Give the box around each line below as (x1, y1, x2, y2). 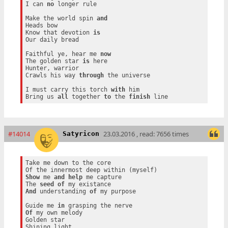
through (78, 71, 104, 79)
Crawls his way (25, 71, 79, 79)
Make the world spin (25, 14, 97, 22)
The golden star (25, 57, 82, 65)
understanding (36, 188, 90, 195)
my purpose (96, 188, 136, 195)
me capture (82, 174, 122, 181)
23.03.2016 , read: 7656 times (103, 129, 189, 138)
